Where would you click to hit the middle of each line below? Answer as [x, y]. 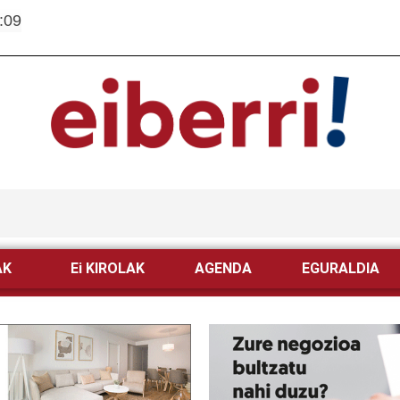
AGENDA [223, 269]
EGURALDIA [340, 269]
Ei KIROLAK [107, 269]
